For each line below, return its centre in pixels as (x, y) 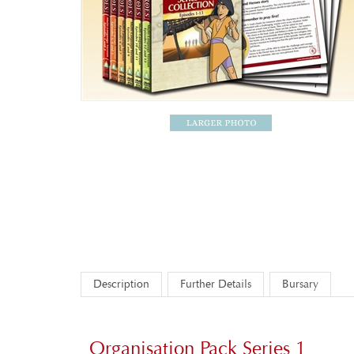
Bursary (300, 271)
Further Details (216, 271)
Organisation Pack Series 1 (198, 336)
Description (121, 271)
